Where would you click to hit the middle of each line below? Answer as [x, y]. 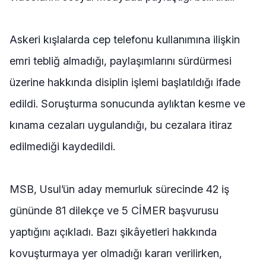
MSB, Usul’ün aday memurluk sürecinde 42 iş [119, 189]
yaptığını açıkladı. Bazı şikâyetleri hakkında [113, 232]
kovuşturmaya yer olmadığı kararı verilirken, [116, 254]
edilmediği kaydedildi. [62, 147]
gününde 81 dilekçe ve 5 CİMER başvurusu [114, 211]
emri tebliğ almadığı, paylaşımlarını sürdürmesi [121, 61]
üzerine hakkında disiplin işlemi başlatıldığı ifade [125, 83]
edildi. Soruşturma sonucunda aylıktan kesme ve [127, 104]
